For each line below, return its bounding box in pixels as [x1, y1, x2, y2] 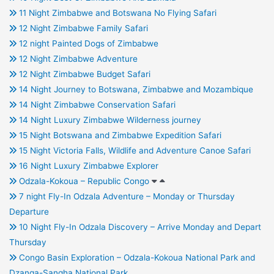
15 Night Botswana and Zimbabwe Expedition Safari [16, 130, 221, 141]
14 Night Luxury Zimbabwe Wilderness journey [16, 115, 201, 125]
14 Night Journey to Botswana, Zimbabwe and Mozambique [16, 84, 253, 95]
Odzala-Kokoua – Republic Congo [16, 176, 152, 187]
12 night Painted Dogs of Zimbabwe [16, 39, 158, 49]
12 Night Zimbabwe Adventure [16, 54, 138, 64]
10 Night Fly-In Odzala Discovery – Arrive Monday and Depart [16, 222, 261, 232]
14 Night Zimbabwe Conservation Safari [16, 100, 176, 110]
